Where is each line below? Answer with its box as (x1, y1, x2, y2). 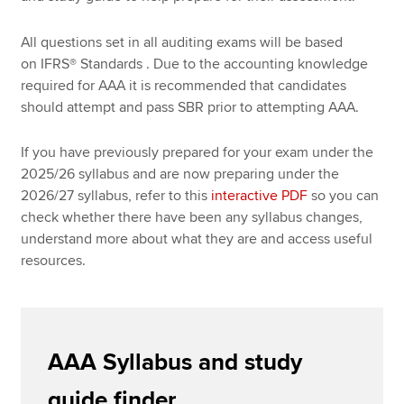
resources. (21, 252, 87, 271)
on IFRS (21, 54, 70, 73)
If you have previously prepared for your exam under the (21, 143, 374, 162)
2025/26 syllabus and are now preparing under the (21, 165, 340, 184)
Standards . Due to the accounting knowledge (77, 54, 369, 73)
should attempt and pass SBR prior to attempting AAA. (21, 97, 360, 116)
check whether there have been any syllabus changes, (21, 208, 363, 227)
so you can (308, 187, 380, 206)
